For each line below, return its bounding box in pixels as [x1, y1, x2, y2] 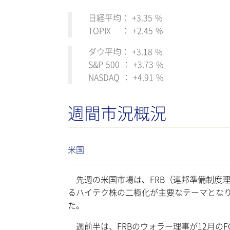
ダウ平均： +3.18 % [88, 48, 162, 56]
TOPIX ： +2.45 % [88, 27, 163, 35]
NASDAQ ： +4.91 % [88, 73, 163, 82]
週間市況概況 [68, 105, 166, 122]
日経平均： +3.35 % [88, 14, 162, 23]
